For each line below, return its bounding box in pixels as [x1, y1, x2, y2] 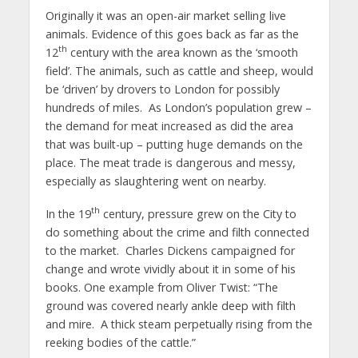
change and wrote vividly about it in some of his [45, 261, 296, 276]
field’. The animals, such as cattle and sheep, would [45, 62, 313, 78]
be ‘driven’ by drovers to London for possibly [45, 81, 280, 97]
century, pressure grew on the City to [99, 205, 296, 221]
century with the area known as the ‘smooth [66, 44, 298, 60]
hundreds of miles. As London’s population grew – [45, 99, 312, 115]
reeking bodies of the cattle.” [45, 334, 196, 350]
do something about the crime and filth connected [45, 224, 309, 240]
